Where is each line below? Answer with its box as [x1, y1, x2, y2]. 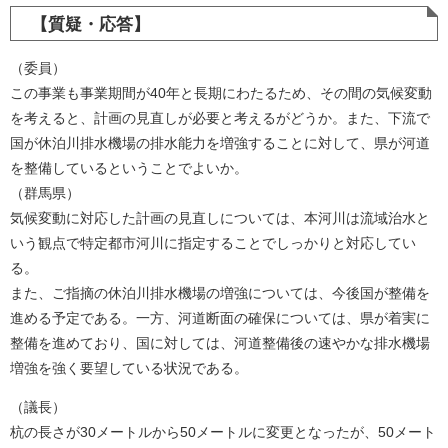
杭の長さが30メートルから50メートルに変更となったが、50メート [10, 424, 436, 440]
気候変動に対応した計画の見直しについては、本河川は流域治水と [10, 210, 430, 226]
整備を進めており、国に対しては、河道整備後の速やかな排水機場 [10, 335, 430, 351]
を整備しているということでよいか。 [10, 160, 248, 176]
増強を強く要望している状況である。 [10, 360, 248, 376]
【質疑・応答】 [31, 15, 150, 34]
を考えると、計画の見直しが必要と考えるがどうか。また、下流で [10, 110, 430, 126]
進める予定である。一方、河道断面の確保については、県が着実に [10, 310, 430, 326]
